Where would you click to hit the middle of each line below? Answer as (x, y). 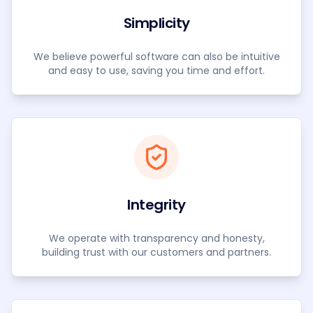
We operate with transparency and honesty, (156, 238)
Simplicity (156, 23)
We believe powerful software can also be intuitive (156, 57)
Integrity (156, 205)
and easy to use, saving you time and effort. (156, 71)
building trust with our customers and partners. (156, 252)
